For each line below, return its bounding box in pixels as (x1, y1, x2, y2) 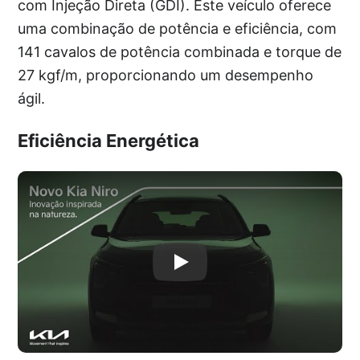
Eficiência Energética (18, 129, 200, 151)
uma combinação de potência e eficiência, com (18, 19, 337, 37)
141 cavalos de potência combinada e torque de (18, 43, 342, 60)
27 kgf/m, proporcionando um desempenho (18, 66, 314, 84)
